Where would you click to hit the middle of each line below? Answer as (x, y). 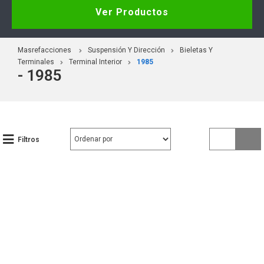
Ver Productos (132, 12)
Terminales (36, 62)
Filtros (29, 139)
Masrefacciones (44, 50)
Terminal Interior (95, 62)
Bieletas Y (196, 50)
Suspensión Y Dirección (126, 50)
